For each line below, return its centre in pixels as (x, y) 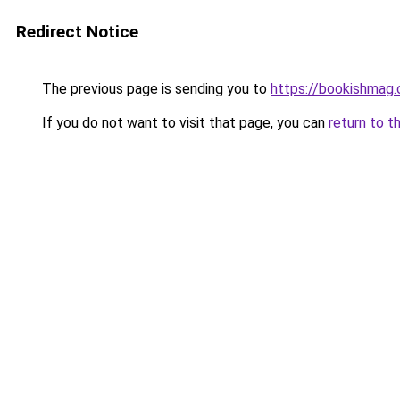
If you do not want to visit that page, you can (183, 123)
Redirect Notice (77, 32)
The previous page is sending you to (154, 89)
